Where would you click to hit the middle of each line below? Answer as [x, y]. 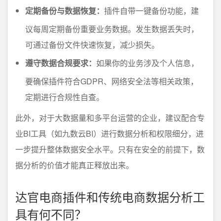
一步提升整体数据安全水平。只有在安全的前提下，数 [110, 149]
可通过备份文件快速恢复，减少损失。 [92, 45]
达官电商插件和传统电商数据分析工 [110, 197]
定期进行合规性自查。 [65, 97]
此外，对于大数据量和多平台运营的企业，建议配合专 [110, 118]
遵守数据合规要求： [61, 63]
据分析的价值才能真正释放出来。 [74, 165]
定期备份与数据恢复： [65, 11]
